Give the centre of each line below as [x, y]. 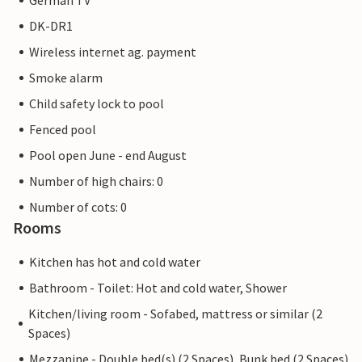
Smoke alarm [66, 78]
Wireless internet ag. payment [113, 52]
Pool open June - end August [108, 156]
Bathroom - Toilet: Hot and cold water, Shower [158, 288]
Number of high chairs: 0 [96, 181]
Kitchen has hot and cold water [115, 262]
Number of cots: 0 [78, 207]
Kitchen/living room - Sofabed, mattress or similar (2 [175, 314]
